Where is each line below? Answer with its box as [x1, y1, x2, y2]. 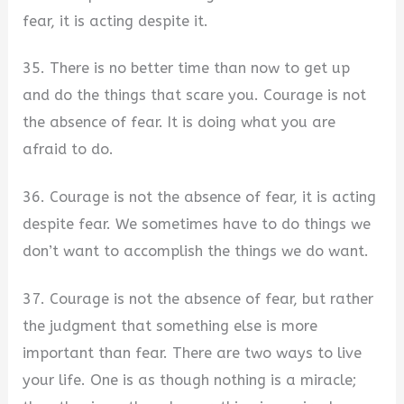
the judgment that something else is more [23, 317, 318, 335]
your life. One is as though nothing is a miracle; [23, 371, 357, 389]
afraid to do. [23, 141, 115, 159]
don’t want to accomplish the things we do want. [23, 243, 370, 261]
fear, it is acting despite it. [23, 12, 209, 30]
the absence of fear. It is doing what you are [23, 114, 336, 132]
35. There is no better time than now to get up [23, 60, 351, 78]
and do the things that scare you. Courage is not [23, 87, 367, 105]
